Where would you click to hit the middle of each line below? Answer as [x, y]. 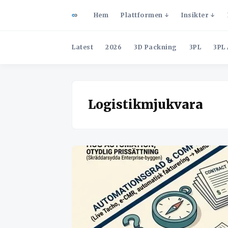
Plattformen [142, 15]
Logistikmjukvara [146, 105]
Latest [82, 47]
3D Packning [155, 47]
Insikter [195, 15]
